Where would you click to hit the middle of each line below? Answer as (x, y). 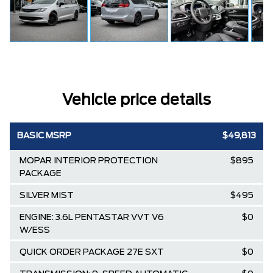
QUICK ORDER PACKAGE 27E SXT (92, 252)
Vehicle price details (136, 101)
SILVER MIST (47, 196)
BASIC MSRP (44, 136)
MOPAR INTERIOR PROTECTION (89, 161)
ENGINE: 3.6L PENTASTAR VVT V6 (92, 218)
